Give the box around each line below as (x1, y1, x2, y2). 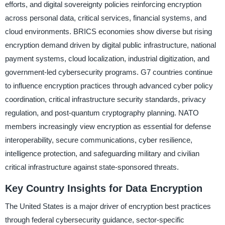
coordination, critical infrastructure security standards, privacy (5, 94, 206, 103)
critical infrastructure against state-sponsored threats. (5, 162, 179, 171)
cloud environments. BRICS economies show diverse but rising (5, 27, 212, 36)
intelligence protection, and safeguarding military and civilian (5, 149, 199, 158)
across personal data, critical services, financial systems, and (5, 13, 206, 22)
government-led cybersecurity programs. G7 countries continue (5, 67, 212, 76)
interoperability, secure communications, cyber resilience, (5, 135, 192, 144)
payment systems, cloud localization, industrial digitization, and (5, 54, 209, 63)
